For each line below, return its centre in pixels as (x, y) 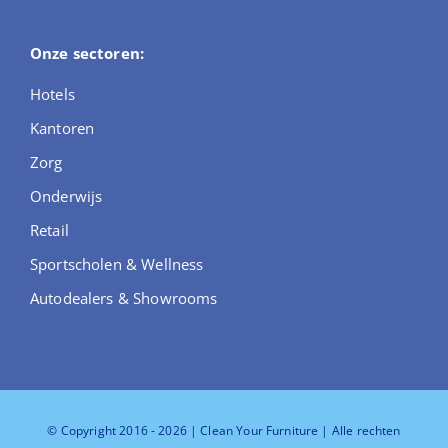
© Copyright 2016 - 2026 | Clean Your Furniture (184, 430)
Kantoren (62, 127)
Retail (49, 229)
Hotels (52, 93)
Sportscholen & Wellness (116, 263)
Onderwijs (66, 195)
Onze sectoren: (87, 52)
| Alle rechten (361, 430)
